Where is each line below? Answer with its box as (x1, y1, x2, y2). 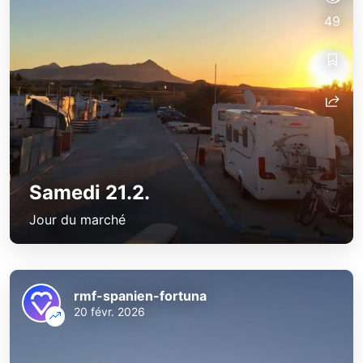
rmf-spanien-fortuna (74, 288, 207, 305)
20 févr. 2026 (74, 305, 145, 319)
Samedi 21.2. (29, 181, 150, 205)
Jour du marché (29, 211, 126, 228)
